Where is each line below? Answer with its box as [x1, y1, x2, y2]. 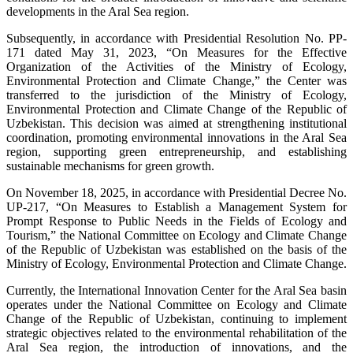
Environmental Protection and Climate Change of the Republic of [6, 102, 347, 116]
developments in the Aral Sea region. [6, 4, 189, 18]
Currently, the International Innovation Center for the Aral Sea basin [6, 283, 347, 297]
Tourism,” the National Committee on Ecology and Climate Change [6, 228, 347, 242]
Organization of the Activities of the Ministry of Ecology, [6, 59, 347, 73]
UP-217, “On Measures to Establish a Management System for [6, 199, 347, 214]
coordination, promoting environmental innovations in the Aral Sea [6, 130, 347, 144]
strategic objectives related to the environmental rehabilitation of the [6, 325, 347, 340]
